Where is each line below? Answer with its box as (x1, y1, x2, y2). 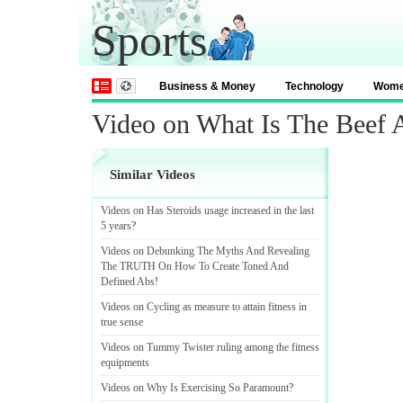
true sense (101, 316, 143, 328)
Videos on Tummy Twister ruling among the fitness (101, 341, 319, 354)
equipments (101, 356, 149, 369)
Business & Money (159, 80, 255, 93)
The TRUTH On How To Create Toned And (101, 260, 289, 273)
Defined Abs (101, 275, 155, 288)
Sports (92, 15, 207, 66)
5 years (101, 219, 131, 232)
